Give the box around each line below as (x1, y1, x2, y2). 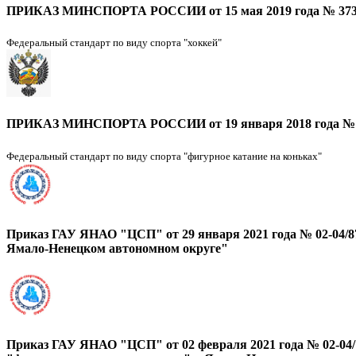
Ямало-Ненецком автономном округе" (6, 242, 228, 256)
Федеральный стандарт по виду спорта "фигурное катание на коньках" (6, 149, 322, 162)
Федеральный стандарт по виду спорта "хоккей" (6, 36, 222, 48)
